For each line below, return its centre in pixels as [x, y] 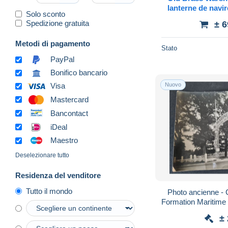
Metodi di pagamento [53, 43]
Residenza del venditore [58, 176]
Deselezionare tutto [42, 155]
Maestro [64, 140]
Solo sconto [46, 14]
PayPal [62, 60]
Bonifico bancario [79, 73]
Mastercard [69, 99]
